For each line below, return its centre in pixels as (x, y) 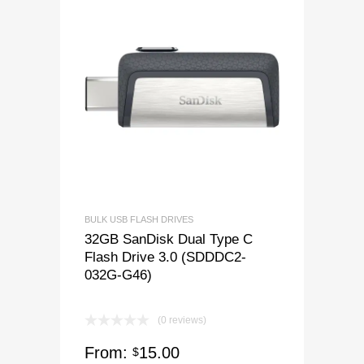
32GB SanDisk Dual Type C (169, 239)
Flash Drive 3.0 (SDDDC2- (165, 257)
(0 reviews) (182, 321)
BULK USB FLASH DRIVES (139, 220)
